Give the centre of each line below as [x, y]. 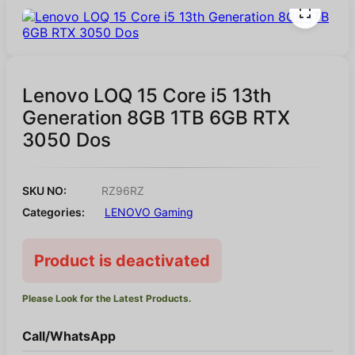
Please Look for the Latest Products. [107, 299]
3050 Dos [67, 140]
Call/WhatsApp [69, 336]
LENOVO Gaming [149, 212]
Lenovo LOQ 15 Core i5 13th [147, 96]
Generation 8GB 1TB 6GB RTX [156, 118]
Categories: [53, 212]
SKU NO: [44, 191]
